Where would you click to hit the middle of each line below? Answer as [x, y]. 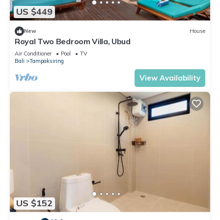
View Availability [170, 78]
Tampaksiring [47, 61]
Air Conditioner [33, 53]
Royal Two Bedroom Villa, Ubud [73, 41]
